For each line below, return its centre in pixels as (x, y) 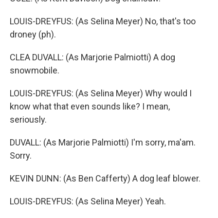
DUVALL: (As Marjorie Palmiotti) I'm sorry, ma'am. (103, 142)
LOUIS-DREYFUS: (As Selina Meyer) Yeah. (88, 201)
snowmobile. (35, 70)
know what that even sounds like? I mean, (90, 106)
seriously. (28, 119)
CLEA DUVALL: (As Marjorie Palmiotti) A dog (92, 57)
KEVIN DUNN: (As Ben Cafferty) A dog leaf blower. (105, 178)
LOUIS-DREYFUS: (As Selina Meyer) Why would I (101, 93)
